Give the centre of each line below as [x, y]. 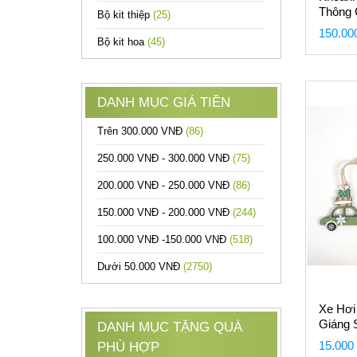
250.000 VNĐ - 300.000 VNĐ [165, 158]
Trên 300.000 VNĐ [141, 131]
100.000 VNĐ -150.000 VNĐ [163, 239]
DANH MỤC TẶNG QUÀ [170, 327]
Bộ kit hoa [122, 42]
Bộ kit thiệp [125, 15]
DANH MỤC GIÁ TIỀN [164, 102]
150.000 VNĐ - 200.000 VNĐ [165, 212]
